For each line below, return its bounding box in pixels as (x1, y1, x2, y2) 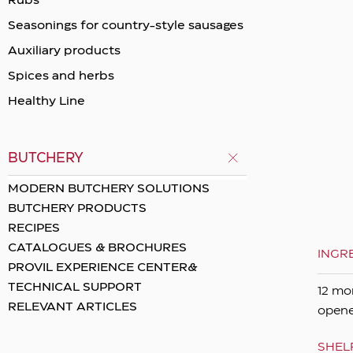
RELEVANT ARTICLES (8, 302, 137, 314)
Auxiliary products (8, 45, 121, 57)
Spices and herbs (8, 70, 114, 82)
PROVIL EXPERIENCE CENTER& (8, 262, 197, 274)
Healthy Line (8, 95, 85, 107)
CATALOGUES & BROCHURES (8, 243, 187, 255)
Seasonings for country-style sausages (8, 20, 243, 32)
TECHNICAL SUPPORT (8, 282, 142, 294)
